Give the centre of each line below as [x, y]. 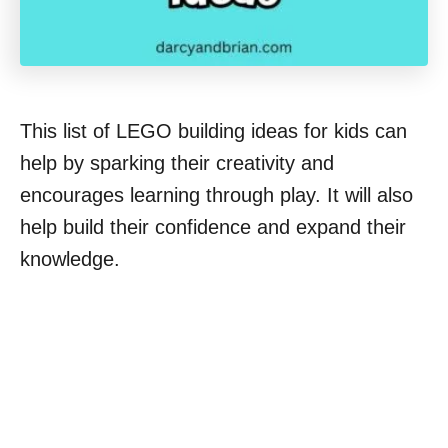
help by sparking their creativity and [177, 163]
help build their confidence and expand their [213, 227]
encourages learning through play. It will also [216, 195]
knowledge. [70, 259]
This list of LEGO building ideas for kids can [213, 131]
